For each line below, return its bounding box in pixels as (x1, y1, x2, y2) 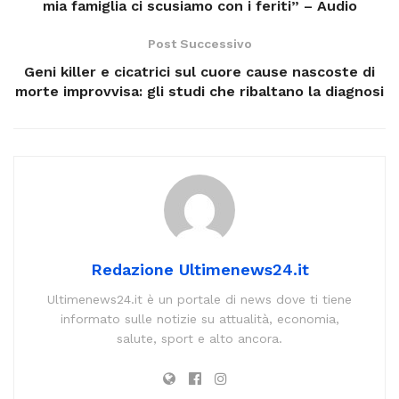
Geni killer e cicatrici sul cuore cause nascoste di (24, 62, 375, 80)
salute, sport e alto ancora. (117, 330, 282, 346)
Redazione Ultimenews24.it (90, 259, 309, 279)
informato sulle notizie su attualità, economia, (60, 311, 339, 326)
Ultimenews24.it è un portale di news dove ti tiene (47, 291, 352, 306)
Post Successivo (147, 36, 252, 51)
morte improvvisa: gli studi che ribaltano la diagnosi (15, 82, 384, 100)
